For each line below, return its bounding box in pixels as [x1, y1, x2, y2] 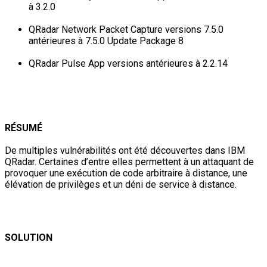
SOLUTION [5, 231, 52, 243]
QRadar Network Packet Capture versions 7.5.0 [29, 23, 223, 35]
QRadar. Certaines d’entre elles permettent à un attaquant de [5, 156, 254, 167]
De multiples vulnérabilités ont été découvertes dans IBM [5, 144, 245, 156]
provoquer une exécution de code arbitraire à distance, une [5, 167, 247, 179]
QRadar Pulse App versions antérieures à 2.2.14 [29, 57, 228, 69]
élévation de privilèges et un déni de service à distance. [5, 178, 237, 190]
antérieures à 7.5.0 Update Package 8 [29, 35, 184, 46]
